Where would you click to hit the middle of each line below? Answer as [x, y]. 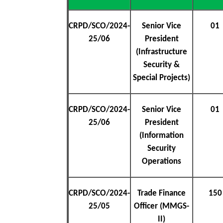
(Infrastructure [162, 52]
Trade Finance [162, 193]
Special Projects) [162, 78]
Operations [162, 161]
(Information [162, 135]
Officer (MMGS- [162, 206]
